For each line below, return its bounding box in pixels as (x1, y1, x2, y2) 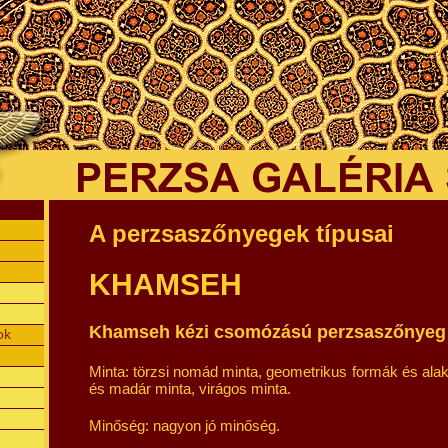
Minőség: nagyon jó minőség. (89, 417, 280, 434)
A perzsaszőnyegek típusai (89, 220, 394, 247)
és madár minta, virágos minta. (89, 380, 291, 397)
